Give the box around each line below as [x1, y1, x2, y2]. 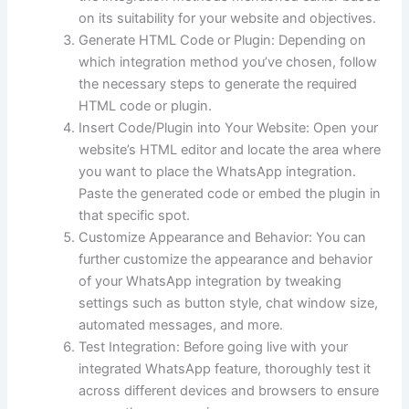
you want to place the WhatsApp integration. [79, 163, 357, 181]
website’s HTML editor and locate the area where [79, 142, 382, 159]
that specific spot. [79, 207, 191, 225]
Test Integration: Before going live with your [79, 339, 349, 356]
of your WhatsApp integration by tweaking [79, 273, 342, 290]
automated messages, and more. [79, 317, 284, 334]
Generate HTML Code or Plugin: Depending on [79, 32, 367, 49]
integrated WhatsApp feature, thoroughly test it [79, 361, 372, 378]
